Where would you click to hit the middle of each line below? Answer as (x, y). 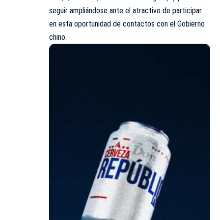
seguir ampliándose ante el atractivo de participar (125, 10)
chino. (58, 37)
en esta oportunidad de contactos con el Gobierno (127, 24)
